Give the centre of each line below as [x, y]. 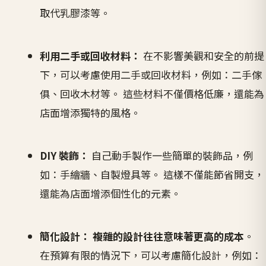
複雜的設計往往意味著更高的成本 [169, 236]
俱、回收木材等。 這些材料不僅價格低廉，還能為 [152, 93]
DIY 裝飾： [65, 155]
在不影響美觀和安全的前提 [203, 55]
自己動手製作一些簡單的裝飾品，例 [171, 155]
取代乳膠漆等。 [75, 12]
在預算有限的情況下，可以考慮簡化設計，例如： [151, 255]
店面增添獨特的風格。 [91, 112]
